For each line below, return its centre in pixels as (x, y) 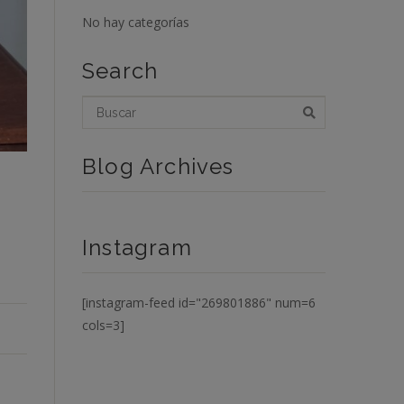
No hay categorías (136, 22)
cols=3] (103, 325)
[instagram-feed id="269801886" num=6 (199, 302)
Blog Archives (158, 166)
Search (120, 70)
